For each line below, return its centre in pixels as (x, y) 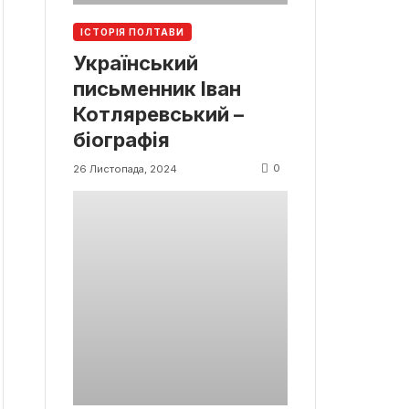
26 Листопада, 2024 (125, 168)
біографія (121, 139)
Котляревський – (158, 114)
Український (136, 63)
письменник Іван (157, 88)
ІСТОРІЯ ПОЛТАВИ (132, 32)
